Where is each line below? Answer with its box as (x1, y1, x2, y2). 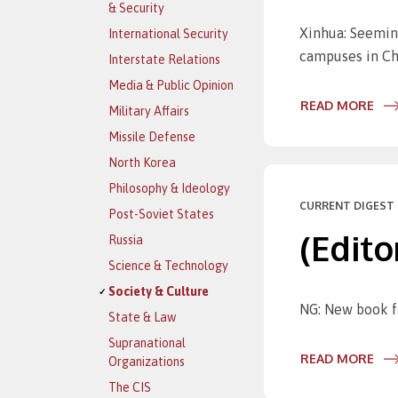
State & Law (108, 310, 176, 324)
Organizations (108, 354, 185, 369)
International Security (108, 27, 228, 41)
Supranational (108, 336, 186, 350)
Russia (108, 233, 143, 247)
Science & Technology (108, 259, 228, 273)
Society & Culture (108, 284, 209, 298)
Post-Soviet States (108, 207, 214, 221)
